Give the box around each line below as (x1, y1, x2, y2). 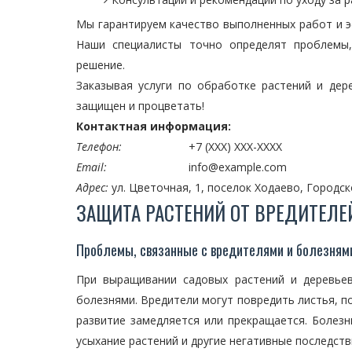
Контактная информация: (76, 119, 231, 134)
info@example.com (189, 159, 287, 174)
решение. (76, 57, 125, 72)
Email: (76, 159, 107, 174)
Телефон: (76, 139, 122, 154)
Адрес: (76, 180, 108, 195)
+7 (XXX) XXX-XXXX (189, 139, 282, 154)
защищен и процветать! (76, 98, 204, 113)
